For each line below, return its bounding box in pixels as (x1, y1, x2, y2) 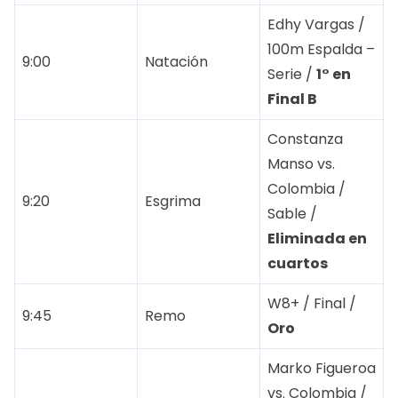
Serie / (267, 63, 316, 84)
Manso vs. (267, 153, 335, 174)
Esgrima (145, 190, 201, 211)
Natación (145, 51, 208, 72)
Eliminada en (267, 227, 367, 249)
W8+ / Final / (267, 292, 356, 314)
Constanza (267, 128, 343, 149)
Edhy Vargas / (267, 13, 365, 35)
